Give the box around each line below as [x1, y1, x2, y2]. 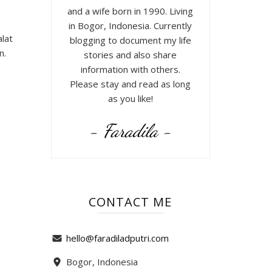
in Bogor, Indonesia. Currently [69, 19, 192, 32]
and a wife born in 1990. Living [67, 4, 194, 17]
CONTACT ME [89, 194, 172, 211]
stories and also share [84, 48, 177, 61]
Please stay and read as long [70, 77, 191, 90]
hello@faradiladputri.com [66, 232, 169, 245]
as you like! [107, 92, 153, 104]
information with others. [80, 63, 180, 75]
